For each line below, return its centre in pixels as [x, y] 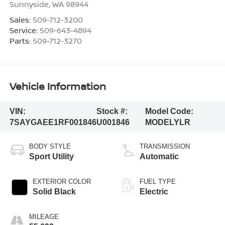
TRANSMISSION [165, 146]
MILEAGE [44, 216]
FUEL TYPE [158, 181]
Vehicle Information [58, 86]
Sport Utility [51, 156]
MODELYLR [168, 122]
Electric [154, 191]
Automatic [159, 156]
